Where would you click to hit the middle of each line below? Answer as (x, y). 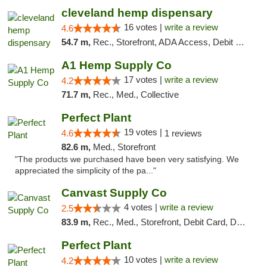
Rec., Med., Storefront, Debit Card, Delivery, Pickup (164, 222)
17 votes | (144, 80)
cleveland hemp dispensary (137, 13)
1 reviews (183, 133)
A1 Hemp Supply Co (116, 65)
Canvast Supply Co (114, 193)
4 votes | (142, 207)
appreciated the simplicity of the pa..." (86, 171)
